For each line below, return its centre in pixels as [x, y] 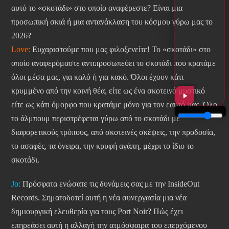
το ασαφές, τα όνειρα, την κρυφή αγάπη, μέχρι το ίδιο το [102, 146]
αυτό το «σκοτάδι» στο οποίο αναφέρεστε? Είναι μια [97, 8]
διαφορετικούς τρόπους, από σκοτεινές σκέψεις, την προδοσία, [113, 132]
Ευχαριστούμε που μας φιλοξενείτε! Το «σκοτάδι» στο [120, 50]
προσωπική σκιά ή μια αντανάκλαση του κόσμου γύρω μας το [112, 22]
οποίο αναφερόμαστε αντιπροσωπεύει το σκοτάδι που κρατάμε [113, 63]
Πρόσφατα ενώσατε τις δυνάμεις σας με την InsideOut [110, 184]
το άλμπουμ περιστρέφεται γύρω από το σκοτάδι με [96, 119]
